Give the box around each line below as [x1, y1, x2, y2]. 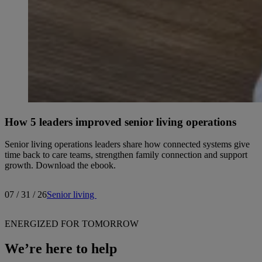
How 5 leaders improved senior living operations [5, 115, 236, 128]
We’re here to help [5, 241, 117, 257]
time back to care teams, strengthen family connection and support [5, 150, 247, 160]
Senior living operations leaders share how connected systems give [5, 139, 250, 150]
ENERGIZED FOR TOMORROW [5, 219, 139, 229]
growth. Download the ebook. [5, 160, 116, 171]
